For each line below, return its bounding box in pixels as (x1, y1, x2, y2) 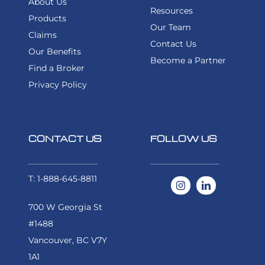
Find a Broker (28, 63, 85, 74)
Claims (28, 30, 57, 41)
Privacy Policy (28, 79, 87, 91)
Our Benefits (28, 46, 81, 57)
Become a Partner (150, 55, 226, 66)
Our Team (150, 22, 191, 33)
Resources (150, 5, 193, 17)
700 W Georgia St (28, 202, 102, 213)
